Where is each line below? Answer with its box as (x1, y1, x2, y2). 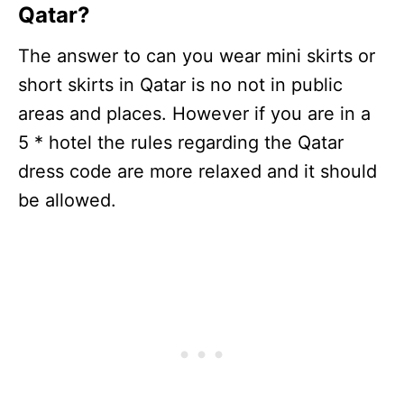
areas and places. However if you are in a (18, 103, 371, 125)
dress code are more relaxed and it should (18, 161, 377, 183)
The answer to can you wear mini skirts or (18, 45, 375, 68)
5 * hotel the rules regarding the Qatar (18, 132, 344, 154)
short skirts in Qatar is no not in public (18, 74, 343, 96)
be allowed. (18, 189, 116, 212)
